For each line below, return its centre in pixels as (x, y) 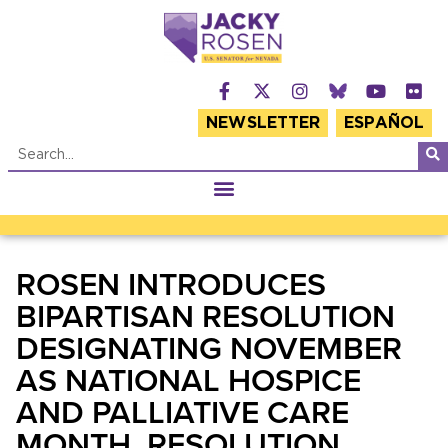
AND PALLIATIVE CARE (182, 410)
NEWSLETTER (263, 122)
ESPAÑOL (384, 122)
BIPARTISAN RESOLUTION (205, 314)
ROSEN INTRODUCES (171, 282)
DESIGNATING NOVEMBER (209, 346)
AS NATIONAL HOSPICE (188, 378)
